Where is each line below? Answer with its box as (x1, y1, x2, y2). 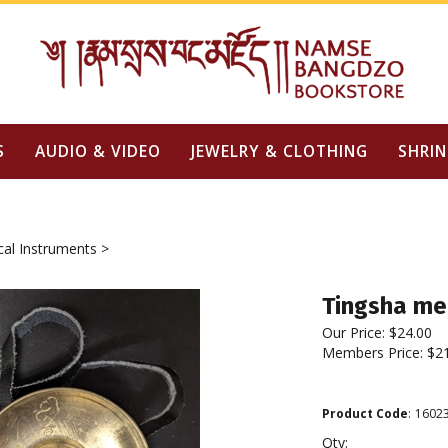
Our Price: (322, 323, 385, 342)
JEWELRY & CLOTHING (190, 140, 368, 162)
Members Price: (322, 343, 427, 362)
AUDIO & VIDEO (34, 140, 161, 162)
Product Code (322, 405, 408, 422)
